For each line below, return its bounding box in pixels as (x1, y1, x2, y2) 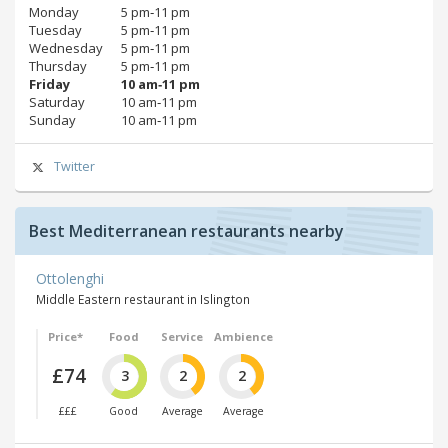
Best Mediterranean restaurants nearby (29, 220, 344, 243)
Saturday (29, 93, 85, 112)
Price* (47, 329, 83, 345)
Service (161, 329, 204, 345)
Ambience (213, 329, 273, 345)
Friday (29, 75, 70, 94)
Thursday (29, 57, 87, 76)
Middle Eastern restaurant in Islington (36, 291, 250, 308)
